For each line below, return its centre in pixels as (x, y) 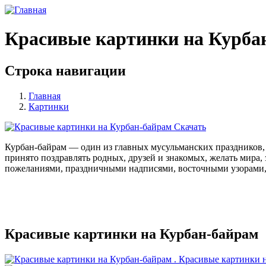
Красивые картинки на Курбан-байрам (132, 234)
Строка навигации (65, 70)
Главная (45, 96)
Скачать (190, 126)
